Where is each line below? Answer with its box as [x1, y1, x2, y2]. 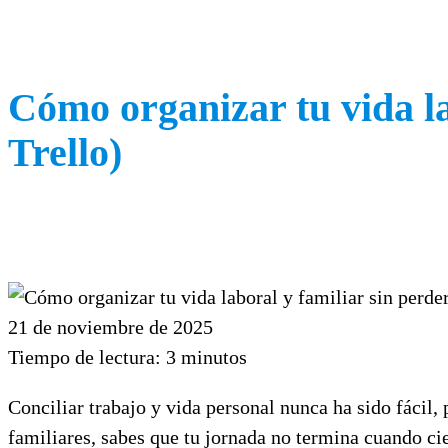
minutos [181, 345, 247, 368]
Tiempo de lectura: [8, 345, 161, 368]
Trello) [8, 129, 122, 175]
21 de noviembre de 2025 [8, 315, 213, 338]
